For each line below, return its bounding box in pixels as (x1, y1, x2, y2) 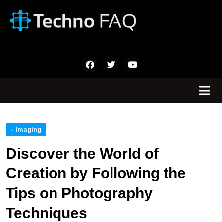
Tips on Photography (6, 185, 153, 202)
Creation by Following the (6, 165, 186, 182)
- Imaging (11, 126, 41, 134)
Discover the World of (6, 145, 159, 162)
